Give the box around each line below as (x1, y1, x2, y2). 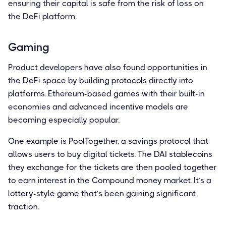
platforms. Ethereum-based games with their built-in (8, 88, 205, 98)
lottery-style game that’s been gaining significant (8, 188, 196, 198)
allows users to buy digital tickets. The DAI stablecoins (8, 149, 212, 159)
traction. (8, 201, 39, 211)
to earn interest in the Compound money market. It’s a (8, 175, 211, 185)
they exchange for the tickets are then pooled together (8, 162, 217, 172)
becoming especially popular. (8, 115, 120, 125)
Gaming (8, 40, 49, 53)
